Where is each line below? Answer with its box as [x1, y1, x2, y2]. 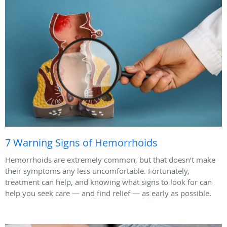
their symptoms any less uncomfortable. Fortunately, [5, 165, 190, 176]
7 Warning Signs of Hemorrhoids [5, 135, 158, 149]
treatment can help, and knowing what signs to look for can [5, 176, 212, 187]
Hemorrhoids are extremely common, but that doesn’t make [5, 154, 215, 165]
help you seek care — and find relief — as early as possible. [5, 187, 211, 198]
